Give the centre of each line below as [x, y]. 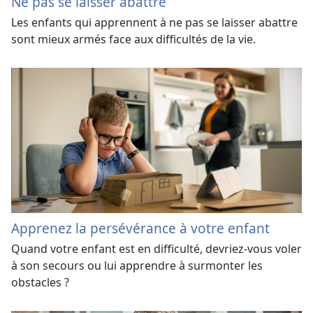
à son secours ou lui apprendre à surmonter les [137, 265]
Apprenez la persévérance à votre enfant [140, 228]
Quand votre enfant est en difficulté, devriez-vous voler [156, 248]
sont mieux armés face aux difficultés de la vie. [133, 39]
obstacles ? [40, 282]
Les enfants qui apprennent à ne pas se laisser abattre [154, 22]
